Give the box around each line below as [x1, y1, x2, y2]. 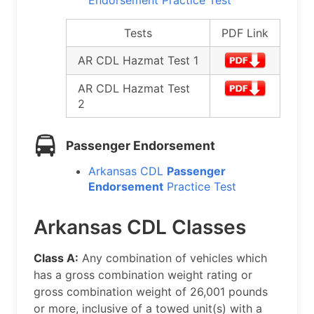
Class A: [34, 251, 78, 266]
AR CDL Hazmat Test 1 [78, 53, 198, 68]
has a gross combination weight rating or [34, 268, 252, 282]
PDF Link [221, 26, 268, 41]
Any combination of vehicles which [78, 251, 267, 266]
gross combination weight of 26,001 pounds [34, 285, 268, 299]
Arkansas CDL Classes [34, 215, 246, 240]
